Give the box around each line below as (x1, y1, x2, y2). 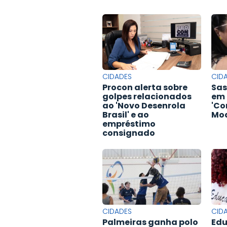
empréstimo (102, 118, 156, 130)
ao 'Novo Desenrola (102, 100, 185, 112)
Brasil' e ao (102, 109, 149, 121)
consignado (102, 127, 155, 139)
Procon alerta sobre (102, 82, 187, 94)
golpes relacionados (102, 91, 192, 103)
